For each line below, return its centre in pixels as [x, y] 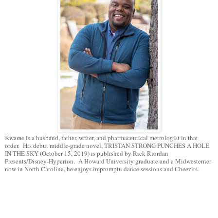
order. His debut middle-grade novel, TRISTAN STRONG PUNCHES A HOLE [107, 146]
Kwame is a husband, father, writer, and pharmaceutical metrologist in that [101, 138]
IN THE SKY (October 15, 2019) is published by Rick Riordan [87, 154]
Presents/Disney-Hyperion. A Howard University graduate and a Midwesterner [108, 161]
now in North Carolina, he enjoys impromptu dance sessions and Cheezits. [103, 169]
